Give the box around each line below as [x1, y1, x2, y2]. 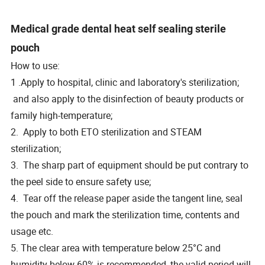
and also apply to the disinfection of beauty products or [11, 92, 244, 105]
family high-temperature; [11, 108, 113, 122]
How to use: [11, 59, 60, 72]
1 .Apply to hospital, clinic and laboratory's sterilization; [11, 75, 240, 89]
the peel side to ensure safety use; [11, 174, 151, 188]
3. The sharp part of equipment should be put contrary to [11, 158, 249, 172]
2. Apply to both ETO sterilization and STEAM [11, 125, 202, 138]
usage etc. [11, 224, 54, 238]
